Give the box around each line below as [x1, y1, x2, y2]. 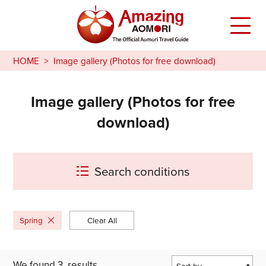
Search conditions [94, 163, 190, 180]
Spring [20, 214, 43, 226]
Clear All [87, 214, 117, 226]
